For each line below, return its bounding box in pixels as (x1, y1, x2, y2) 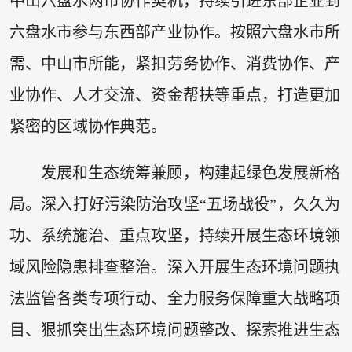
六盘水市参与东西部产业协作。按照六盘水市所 (9, 23, 341, 41)
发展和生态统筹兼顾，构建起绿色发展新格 (40, 164, 341, 182)
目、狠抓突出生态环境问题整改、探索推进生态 (9, 321, 341, 339)
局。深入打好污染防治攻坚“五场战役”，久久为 (9, 196, 341, 214)
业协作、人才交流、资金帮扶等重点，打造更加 (9, 86, 341, 104)
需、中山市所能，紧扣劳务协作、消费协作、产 (9, 54, 341, 72)
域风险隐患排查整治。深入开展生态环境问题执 (9, 258, 341, 277)
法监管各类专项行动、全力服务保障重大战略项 (9, 290, 341, 308)
